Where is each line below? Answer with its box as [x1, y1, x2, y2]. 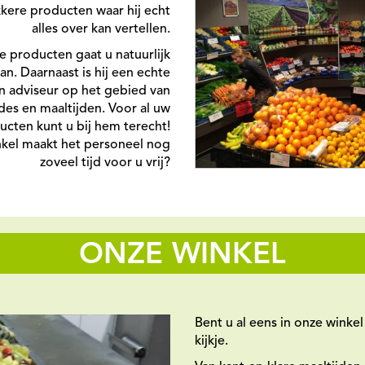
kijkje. [195, 334, 228, 348]
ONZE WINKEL [79, 240, 286, 270]
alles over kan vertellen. [32, 22, 170, 36]
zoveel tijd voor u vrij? [40, 156, 170, 169]
